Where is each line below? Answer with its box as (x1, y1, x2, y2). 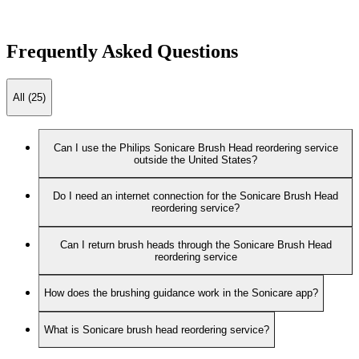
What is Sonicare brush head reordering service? (44, 324, 269, 337)
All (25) (13, 91, 46, 103)
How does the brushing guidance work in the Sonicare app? (44, 287, 318, 300)
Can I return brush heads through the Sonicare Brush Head (59, 238, 332, 251)
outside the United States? (134, 153, 257, 166)
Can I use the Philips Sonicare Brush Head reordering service (53, 141, 338, 154)
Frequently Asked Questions (6, 40, 238, 62)
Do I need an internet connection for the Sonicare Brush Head (53, 190, 338, 203)
